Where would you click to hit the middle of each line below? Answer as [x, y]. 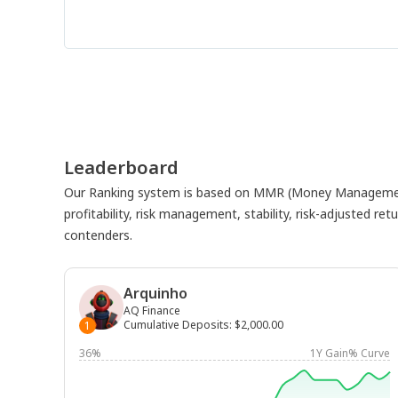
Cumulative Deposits [176, 325]
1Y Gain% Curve [350, 353]
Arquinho [155, 293]
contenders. [98, 235]
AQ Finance [152, 310]
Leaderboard [121, 167]
